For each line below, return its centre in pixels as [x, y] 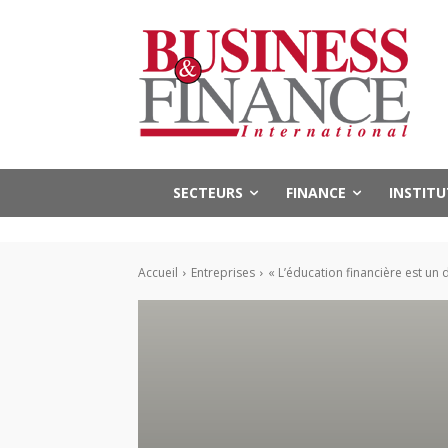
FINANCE [316, 193]
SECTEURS [208, 193]
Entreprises [223, 273]
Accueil [158, 273]
